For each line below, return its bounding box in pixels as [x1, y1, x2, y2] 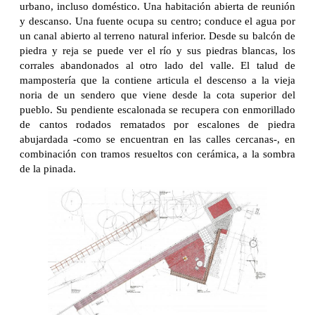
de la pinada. [20, 162, 76, 174]
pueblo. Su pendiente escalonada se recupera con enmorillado [20, 103, 295, 115]
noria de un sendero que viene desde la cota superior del [20, 89, 295, 101]
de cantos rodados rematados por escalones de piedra [20, 118, 295, 130]
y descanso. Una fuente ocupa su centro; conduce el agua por [20, 15, 295, 27]
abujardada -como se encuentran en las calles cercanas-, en [20, 133, 295, 145]
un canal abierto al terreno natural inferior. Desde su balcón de [20, 30, 295, 41]
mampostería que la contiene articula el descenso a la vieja [20, 74, 295, 86]
